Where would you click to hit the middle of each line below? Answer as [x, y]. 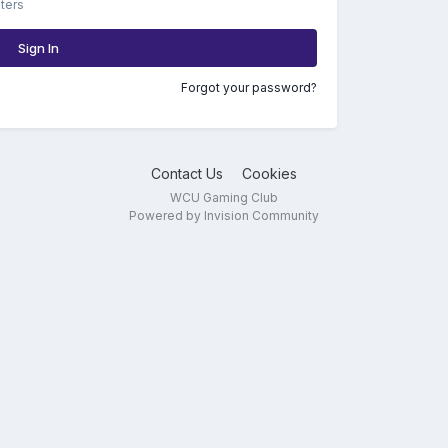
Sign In [38, 48]
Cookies [269, 173]
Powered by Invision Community [224, 215]
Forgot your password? [249, 87]
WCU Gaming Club [224, 197]
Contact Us [187, 173]
